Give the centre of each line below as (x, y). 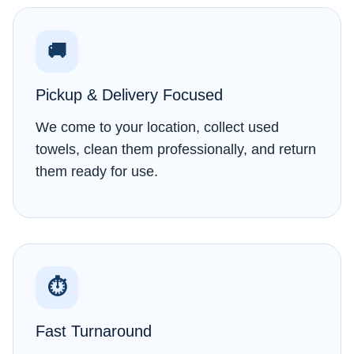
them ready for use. (97, 171)
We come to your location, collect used (157, 127)
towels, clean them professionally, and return (176, 149)
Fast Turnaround (94, 330)
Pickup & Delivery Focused (129, 94)
